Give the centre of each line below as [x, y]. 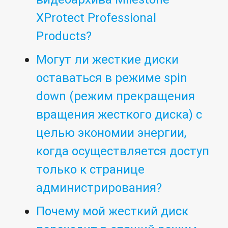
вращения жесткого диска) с [119, 115]
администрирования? [99, 188]
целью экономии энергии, [111, 133]
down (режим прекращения [116, 96]
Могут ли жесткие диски [108, 60]
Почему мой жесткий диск [112, 211]
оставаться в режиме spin [112, 78]
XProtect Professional [96, 18]
